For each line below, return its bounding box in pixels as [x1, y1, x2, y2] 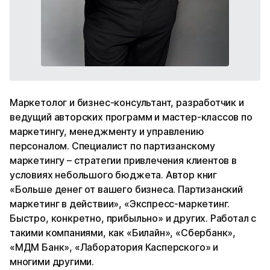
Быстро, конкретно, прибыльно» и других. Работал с [10, 212, 257, 225]
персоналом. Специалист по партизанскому [10, 140, 215, 152]
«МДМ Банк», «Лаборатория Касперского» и [10, 241, 218, 254]
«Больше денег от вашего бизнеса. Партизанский [10, 183, 243, 196]
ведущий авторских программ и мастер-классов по [10, 111, 253, 124]
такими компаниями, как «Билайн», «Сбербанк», [10, 227, 236, 239]
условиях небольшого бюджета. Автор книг [10, 169, 217, 181]
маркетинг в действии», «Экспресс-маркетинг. [10, 198, 230, 210]
